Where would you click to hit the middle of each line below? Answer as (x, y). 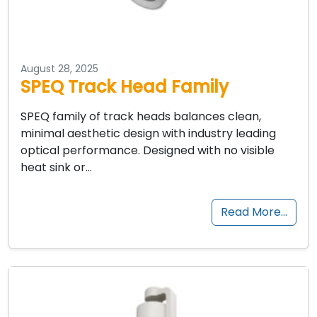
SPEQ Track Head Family (125, 86)
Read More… (254, 212)
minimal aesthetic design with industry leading (148, 133)
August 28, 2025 (59, 68)
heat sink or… (56, 167)
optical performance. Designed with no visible (148, 150)
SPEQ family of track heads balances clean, (141, 116)
